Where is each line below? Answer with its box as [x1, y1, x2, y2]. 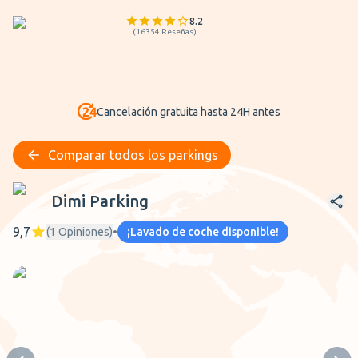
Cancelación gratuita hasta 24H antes [97, 105, 280, 118]
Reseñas [161, 27, 193, 36]
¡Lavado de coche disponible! [127, 225, 279, 238]
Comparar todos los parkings [48, 148, 218, 162]
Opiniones [58, 225, 109, 238]
